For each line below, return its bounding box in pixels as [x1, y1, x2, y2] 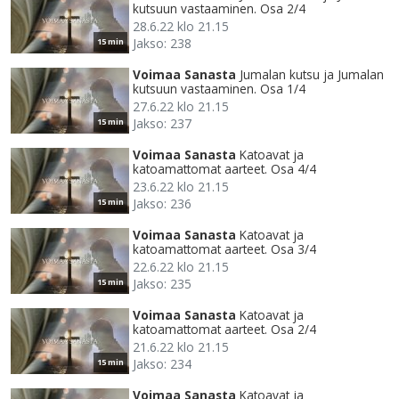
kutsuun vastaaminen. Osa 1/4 [133, 80, 305, 98]
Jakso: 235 [133, 275, 191, 293]
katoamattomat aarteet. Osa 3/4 [133, 240, 316, 258]
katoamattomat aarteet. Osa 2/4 [133, 321, 316, 338]
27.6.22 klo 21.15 [133, 98, 229, 116]
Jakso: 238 [133, 35, 191, 53]
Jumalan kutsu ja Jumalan [240, 66, 384, 84]
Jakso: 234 [133, 355, 191, 373]
